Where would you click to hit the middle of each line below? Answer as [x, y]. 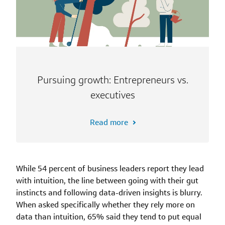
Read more [109, 122]
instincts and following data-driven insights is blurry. [109, 192]
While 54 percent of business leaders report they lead [110, 168]
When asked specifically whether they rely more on [105, 204]
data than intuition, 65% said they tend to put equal [109, 216]
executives [113, 95]
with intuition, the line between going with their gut [107, 180]
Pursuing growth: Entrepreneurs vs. [113, 80]
